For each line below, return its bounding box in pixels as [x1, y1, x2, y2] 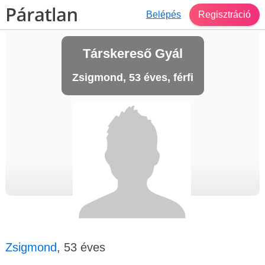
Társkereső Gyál [82, 46, 183, 61]
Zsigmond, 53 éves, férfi [72, 72, 193, 83]
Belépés [146, 9, 181, 20]
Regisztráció [198, 9, 251, 20]
